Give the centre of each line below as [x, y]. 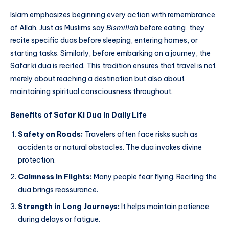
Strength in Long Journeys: [69, 207]
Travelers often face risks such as [140, 134]
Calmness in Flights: [55, 177]
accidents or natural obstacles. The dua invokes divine [110, 147]
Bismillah [122, 28]
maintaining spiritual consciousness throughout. [91, 92]
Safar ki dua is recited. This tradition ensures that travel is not [113, 66]
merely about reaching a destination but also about [97, 79]
